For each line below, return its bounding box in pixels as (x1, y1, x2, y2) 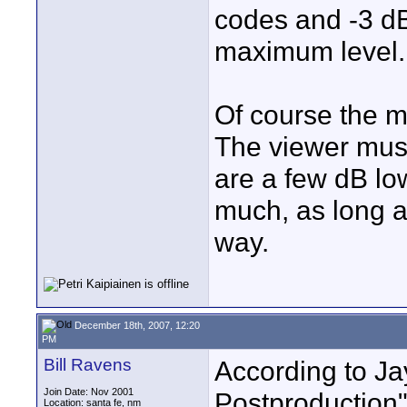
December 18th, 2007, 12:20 (72, 319, 200, 331)
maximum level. (214, 35, 405, 66)
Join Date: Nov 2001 (44, 386, 134, 397)
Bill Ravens (44, 355, 132, 374)
